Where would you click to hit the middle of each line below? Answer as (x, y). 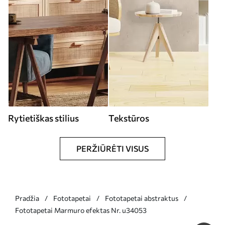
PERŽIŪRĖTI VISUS (113, 148)
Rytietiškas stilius (43, 118)
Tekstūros (129, 118)
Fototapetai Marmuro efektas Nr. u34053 (81, 210)
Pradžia (27, 198)
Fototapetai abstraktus (142, 198)
